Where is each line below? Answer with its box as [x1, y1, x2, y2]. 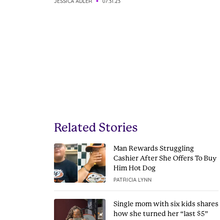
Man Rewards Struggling [113, 144, 194, 152]
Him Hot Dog [113, 164, 156, 172]
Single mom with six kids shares [113, 200, 219, 208]
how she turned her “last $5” [113, 210, 208, 218]
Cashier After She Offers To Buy [113, 154, 217, 162]
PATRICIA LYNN [113, 176, 152, 183]
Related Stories [54, 121, 137, 135]
